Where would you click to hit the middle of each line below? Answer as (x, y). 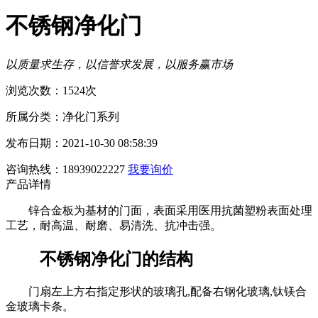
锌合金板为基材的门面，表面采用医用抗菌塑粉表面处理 (170, 210)
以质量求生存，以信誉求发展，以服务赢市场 (119, 64)
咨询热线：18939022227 (65, 169)
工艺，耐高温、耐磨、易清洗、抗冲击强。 (114, 225)
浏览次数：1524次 (51, 90)
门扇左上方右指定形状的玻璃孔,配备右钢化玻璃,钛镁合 (168, 291)
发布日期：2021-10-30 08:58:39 (82, 143)
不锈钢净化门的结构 (116, 259)
